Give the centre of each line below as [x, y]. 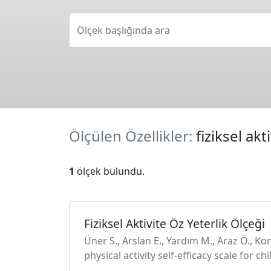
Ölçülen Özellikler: [132, 136]
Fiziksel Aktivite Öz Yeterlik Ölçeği [175, 224]
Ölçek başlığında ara [123, 30]
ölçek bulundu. [109, 171]
